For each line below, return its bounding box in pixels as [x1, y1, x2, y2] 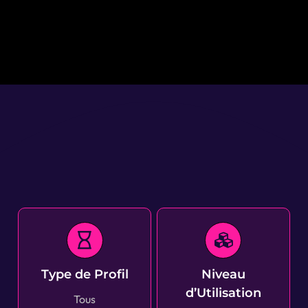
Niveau [201, 267, 245, 282]
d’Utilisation [185, 285, 261, 300]
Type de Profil [41, 267, 129, 282]
